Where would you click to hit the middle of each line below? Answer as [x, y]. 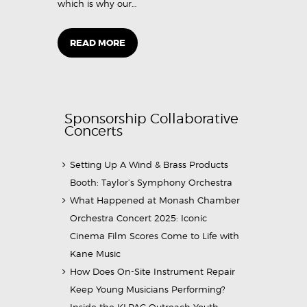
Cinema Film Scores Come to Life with [155, 235]
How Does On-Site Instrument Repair [153, 271]
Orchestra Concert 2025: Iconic [139, 218]
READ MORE [98, 43]
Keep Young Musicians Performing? [148, 289]
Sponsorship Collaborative [151, 119]
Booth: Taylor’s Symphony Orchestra [151, 182]
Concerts [94, 131]
